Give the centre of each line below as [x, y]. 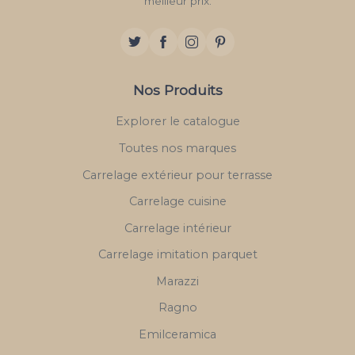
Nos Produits [177, 90]
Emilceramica [177, 335]
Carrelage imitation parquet [177, 255]
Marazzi [177, 281]
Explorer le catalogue [177, 122]
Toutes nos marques [177, 148]
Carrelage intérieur [177, 228]
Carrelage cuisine [177, 202]
